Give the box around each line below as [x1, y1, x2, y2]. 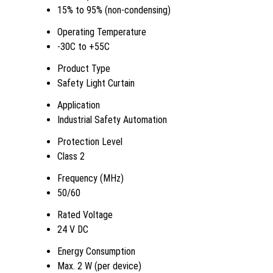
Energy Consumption [57, 245, 135, 257]
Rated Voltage [57, 208, 113, 221]
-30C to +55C [57, 40, 110, 52]
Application [57, 99, 100, 111]
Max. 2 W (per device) [57, 260, 141, 272]
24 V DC [57, 223, 88, 235]
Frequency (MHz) [57, 172, 124, 184]
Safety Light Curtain [57, 77, 135, 89]
